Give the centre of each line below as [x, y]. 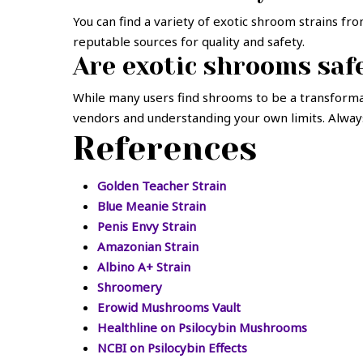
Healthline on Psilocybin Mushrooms [202, 327]
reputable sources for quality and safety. [189, 41]
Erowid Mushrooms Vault [169, 307]
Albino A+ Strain [144, 267]
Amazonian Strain [148, 246]
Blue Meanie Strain [152, 206]
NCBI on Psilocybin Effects [172, 348]
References [165, 149]
